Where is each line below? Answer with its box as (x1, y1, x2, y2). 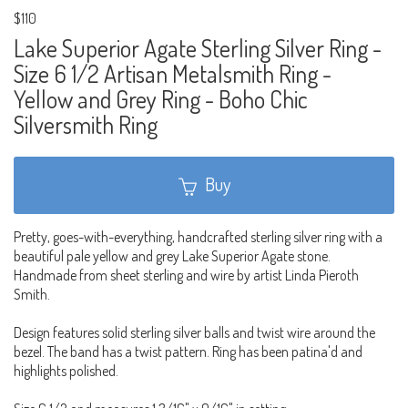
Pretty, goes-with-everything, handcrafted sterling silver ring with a (14, 228, 382, 247)
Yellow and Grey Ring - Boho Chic (14, 84, 308, 115)
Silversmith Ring (14, 109, 158, 140)
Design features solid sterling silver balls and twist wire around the (14, 323, 375, 342)
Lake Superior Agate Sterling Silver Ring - (14, 33, 382, 64)
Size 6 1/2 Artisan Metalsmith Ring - (14, 58, 331, 89)
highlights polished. (14, 362, 118, 381)
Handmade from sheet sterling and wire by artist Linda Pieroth (14, 266, 359, 285)
